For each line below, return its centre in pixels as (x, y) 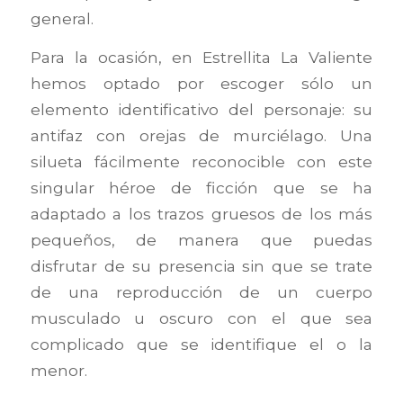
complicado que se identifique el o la (201, 345)
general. (64, 18)
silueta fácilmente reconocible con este (201, 162)
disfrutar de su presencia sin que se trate (201, 266)
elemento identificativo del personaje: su (201, 110)
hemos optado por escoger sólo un (201, 84)
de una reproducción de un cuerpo (201, 292)
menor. (58, 371)
